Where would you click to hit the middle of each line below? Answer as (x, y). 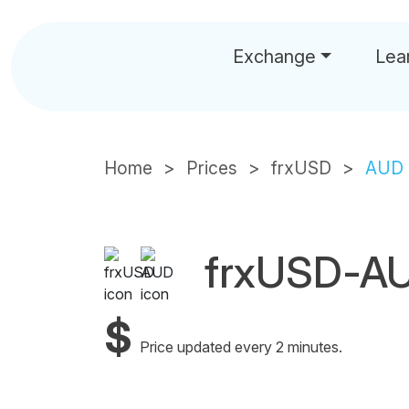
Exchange (274, 57)
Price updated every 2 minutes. (241, 347)
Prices (212, 168)
